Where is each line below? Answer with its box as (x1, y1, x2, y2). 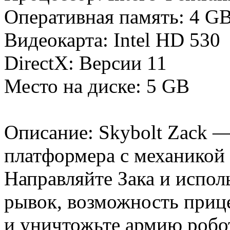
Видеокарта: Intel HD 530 (4, 29, 225, 51)
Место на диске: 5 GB (4, 75, 195, 98)
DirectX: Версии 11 (4, 52, 172, 74)
